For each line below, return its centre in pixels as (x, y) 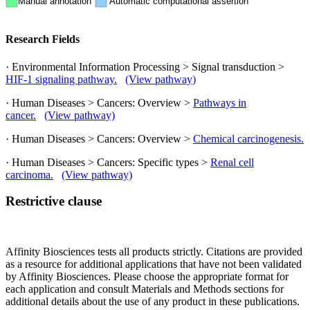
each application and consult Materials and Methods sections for (145, 289)
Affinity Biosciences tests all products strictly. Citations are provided (154, 252)
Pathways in (220, 102)
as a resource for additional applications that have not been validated (154, 264)
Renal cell (232, 162)
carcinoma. (29, 174)
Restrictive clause (54, 201)
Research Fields (43, 39)
